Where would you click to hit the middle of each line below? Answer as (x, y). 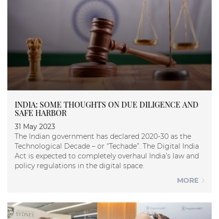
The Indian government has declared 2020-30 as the (103, 137)
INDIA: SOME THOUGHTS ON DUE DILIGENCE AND (107, 105)
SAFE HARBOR (41, 113)
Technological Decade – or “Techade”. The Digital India (61, 146)
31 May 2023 (35, 127)
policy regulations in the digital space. (79, 166)
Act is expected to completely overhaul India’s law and (107, 156)
